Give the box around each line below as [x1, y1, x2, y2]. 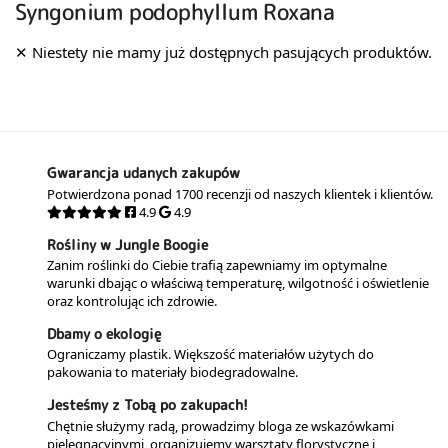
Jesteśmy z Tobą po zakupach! [47, 395, 248, 415]
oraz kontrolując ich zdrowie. [47, 292, 217, 311]
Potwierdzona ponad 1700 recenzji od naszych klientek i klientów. [47, 184, 433, 203]
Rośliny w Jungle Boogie [47, 234, 208, 254]
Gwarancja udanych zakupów [47, 163, 240, 183]
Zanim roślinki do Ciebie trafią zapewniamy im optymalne [47, 256, 387, 275]
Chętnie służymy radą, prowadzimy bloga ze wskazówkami [47, 416, 394, 435]
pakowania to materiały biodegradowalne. [47, 363, 298, 382]
